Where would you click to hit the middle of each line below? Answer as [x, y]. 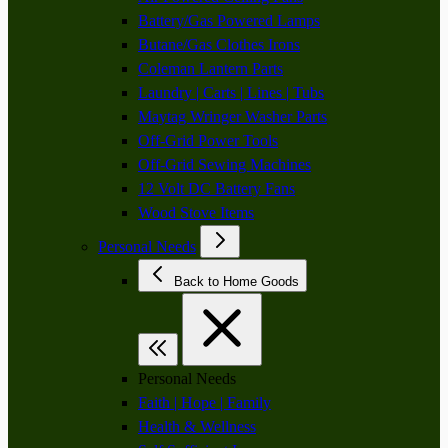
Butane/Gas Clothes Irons [219, 44]
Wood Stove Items [196, 212]
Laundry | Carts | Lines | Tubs [231, 92]
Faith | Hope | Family [204, 402]
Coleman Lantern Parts [210, 68]
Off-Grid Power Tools [208, 140]
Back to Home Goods [261, 281]
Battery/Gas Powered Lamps [229, 20]
